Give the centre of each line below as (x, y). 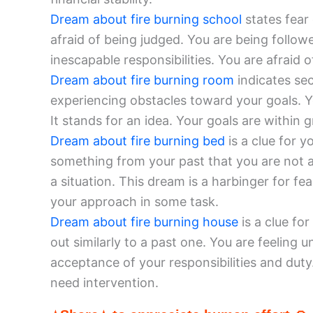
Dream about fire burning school (146, 20)
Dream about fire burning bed (138, 141)
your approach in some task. (134, 202)
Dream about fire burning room (142, 80)
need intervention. (104, 283)
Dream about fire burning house (144, 222)
